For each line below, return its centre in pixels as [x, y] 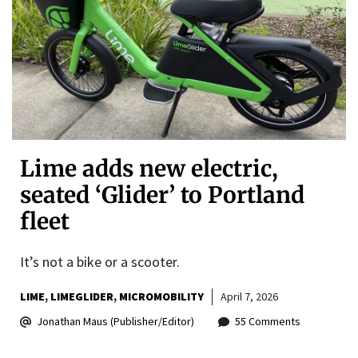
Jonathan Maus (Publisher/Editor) [115, 322]
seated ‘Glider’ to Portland [162, 195]
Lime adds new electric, [149, 169]
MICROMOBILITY [161, 297]
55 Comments [268, 322]
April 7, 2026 [249, 297]
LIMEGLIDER [82, 297]
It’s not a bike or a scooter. [100, 262]
